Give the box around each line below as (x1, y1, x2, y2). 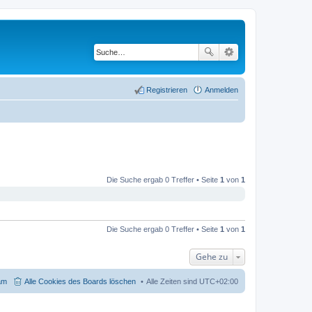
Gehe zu (196, 250, 228, 263)
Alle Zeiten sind (146, 276, 199, 286)
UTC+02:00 (199, 276, 238, 286)
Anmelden (205, 85, 238, 94)
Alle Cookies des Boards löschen (24, 276, 136, 286)
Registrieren (146, 85, 187, 94)
